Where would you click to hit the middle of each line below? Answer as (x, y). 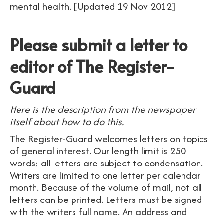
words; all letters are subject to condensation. (106, 163)
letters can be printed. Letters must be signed (106, 199)
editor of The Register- (92, 66)
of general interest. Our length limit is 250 (98, 151)
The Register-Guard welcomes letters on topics (109, 138)
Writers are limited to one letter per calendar (105, 175)
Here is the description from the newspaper (103, 109)
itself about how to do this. (67, 121)
